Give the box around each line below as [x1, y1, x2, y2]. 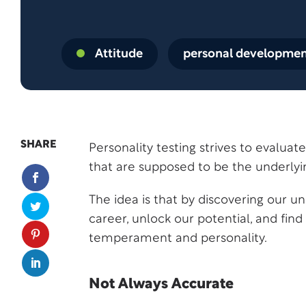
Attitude [95, 48, 143, 60]
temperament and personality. [89, 233, 267, 245]
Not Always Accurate [89, 278, 234, 291]
